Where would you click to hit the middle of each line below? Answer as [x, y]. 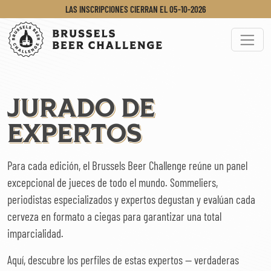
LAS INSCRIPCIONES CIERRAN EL [116, 9]
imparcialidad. [35, 233]
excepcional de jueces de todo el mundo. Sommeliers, [113, 182]
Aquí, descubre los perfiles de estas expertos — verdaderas [123, 260]
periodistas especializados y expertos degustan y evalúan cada [131, 199]
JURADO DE [81, 109]
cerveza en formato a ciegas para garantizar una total [114, 216]
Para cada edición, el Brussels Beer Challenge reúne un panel [127, 165]
